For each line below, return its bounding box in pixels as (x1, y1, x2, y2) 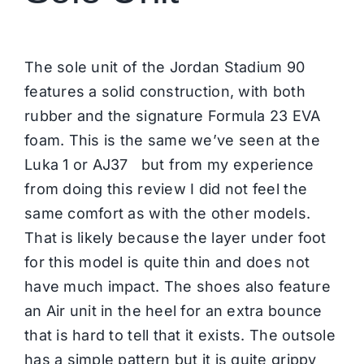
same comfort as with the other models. (24, 205, 311, 223)
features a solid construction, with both (24, 83, 305, 101)
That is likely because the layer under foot (24, 229, 327, 247)
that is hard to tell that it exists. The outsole (24, 327, 336, 344)
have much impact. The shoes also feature (24, 278, 331, 296)
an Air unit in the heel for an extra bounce (24, 302, 323, 320)
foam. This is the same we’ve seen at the (24, 132, 320, 149)
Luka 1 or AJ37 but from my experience (24, 156, 314, 174)
